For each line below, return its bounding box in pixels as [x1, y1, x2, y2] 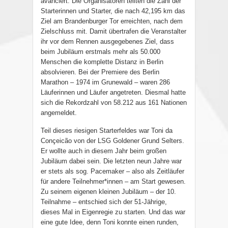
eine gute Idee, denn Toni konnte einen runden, [41, 218, 179, 226]
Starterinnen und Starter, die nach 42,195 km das [41, 7, 185, 15]
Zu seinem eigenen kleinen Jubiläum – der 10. [41, 188, 176, 196]
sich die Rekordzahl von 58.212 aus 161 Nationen [41, 99, 187, 107]
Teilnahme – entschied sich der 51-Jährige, [41, 198, 167, 206]
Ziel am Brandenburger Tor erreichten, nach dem [41, 17, 183, 25]
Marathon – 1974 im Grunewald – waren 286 [41, 78, 170, 87]
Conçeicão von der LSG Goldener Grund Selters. [41, 137, 184, 145]
